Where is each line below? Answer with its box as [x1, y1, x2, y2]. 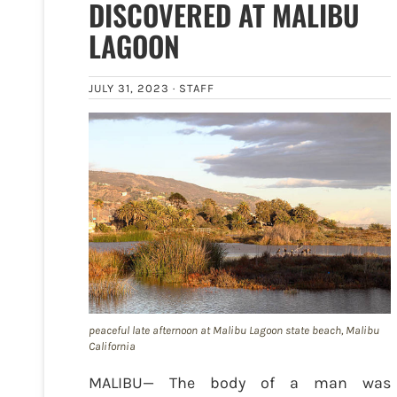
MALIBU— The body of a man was [89, 373, 392, 393]
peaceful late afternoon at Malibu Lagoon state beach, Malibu [89, 323, 379, 338]
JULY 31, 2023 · [89, 81, 179, 95]
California [89, 339, 136, 354]
